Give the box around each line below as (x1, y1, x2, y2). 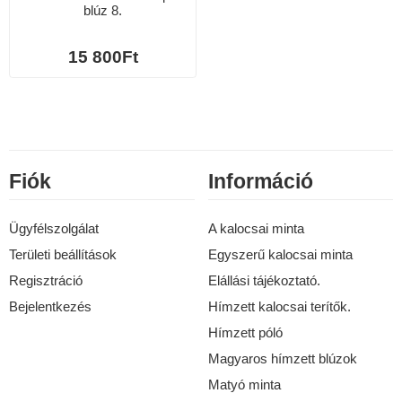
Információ (207, 170, 313, 194)
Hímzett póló (207, 325, 283, 341)
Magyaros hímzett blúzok (207, 351, 357, 367)
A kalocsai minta (207, 221, 304, 237)
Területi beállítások (9, 247, 117, 263)
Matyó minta (207, 377, 281, 393)
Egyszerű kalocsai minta (207, 247, 353, 263)
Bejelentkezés (9, 299, 92, 315)
